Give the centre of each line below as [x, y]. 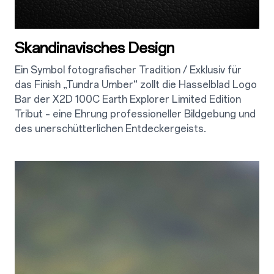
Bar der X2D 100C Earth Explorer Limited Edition [128, 99]
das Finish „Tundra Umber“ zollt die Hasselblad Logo [136, 84]
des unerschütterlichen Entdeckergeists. [110, 128]
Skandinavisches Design [94, 48]
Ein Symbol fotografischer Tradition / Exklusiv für [128, 70]
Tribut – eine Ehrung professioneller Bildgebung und [135, 114]
